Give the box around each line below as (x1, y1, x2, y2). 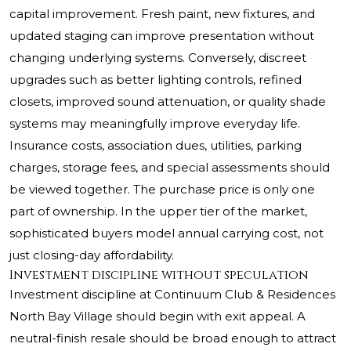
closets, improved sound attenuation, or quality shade (9, 94, 326, 110)
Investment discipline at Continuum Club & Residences (9, 287, 335, 302)
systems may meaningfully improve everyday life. (9, 116, 300, 132)
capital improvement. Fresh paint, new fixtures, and (9, 6, 315, 22)
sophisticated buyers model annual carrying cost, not (9, 226, 324, 241)
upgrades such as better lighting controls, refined (9, 72, 302, 88)
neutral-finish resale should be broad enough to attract (9, 331, 336, 346)
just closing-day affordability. (9, 248, 174, 263)
